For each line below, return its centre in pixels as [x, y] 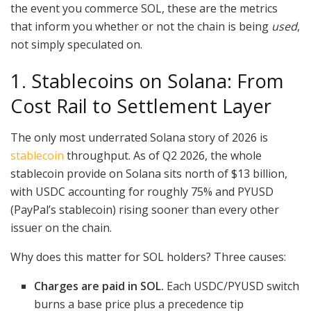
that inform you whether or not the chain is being [141, 26]
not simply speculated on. [76, 44]
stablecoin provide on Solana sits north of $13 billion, [149, 173]
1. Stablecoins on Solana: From [147, 81]
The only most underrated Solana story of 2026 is [139, 137]
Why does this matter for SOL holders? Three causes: [148, 257]
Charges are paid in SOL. [99, 286]
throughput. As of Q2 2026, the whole [163, 155]
